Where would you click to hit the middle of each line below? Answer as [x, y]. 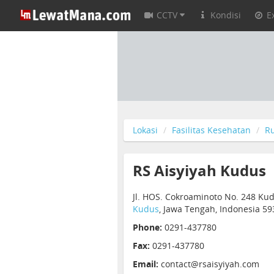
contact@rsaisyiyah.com [210, 264]
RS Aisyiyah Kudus [199, 170]
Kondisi [226, 15]
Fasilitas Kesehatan [211, 130]
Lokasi [145, 130]
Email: [146, 264]
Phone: [147, 227]
